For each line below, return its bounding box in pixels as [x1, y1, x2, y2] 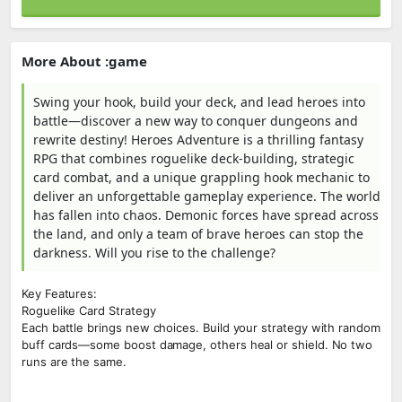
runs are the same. [22, 354, 127, 369]
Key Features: [22, 286, 98, 301]
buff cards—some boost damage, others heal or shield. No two [22, 337, 373, 352]
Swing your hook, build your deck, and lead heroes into [33, 93, 365, 110]
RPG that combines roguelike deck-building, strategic [33, 150, 354, 167]
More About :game [22, 52, 147, 70]
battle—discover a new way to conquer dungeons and [33, 112, 358, 129]
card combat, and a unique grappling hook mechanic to [33, 169, 370, 186]
